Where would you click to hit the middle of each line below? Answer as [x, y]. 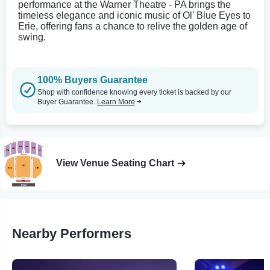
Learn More [116, 102]
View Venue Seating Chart [115, 163]
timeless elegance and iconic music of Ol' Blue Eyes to [134, 15]
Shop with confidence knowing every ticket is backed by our [134, 92]
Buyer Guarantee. [67, 102]
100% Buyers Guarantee [93, 80]
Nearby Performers [72, 233]
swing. [32, 37]
